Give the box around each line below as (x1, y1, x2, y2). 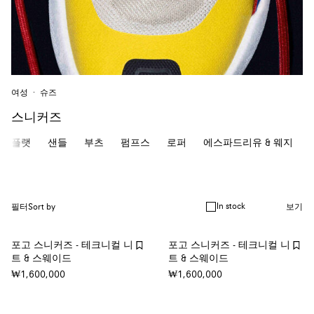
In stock (217, 202, 246, 211)
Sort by (28, 203, 55, 212)
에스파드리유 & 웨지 (203, 137, 293, 148)
